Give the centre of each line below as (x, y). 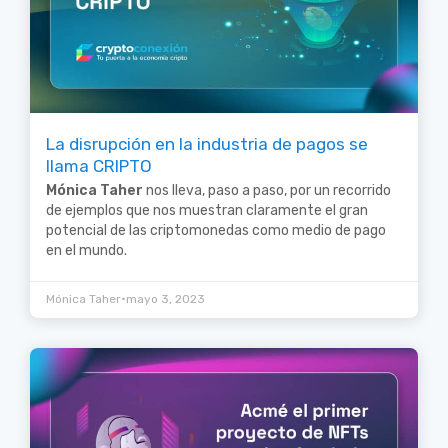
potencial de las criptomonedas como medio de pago (216, 231)
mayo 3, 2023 (165, 299)
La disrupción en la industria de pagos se (207, 144)
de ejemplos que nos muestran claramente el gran (207, 211)
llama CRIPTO (99, 166)
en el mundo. (86, 251)
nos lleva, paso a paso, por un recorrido (267, 191)
